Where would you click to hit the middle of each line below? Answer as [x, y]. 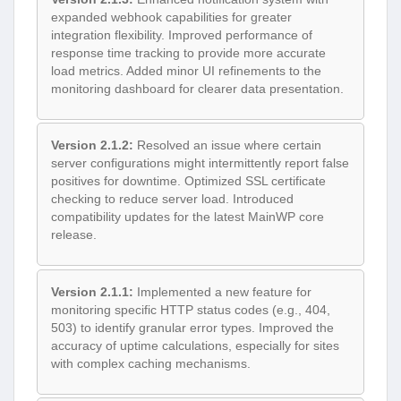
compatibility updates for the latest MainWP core [188, 217]
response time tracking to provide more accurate [188, 52]
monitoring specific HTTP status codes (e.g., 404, [191, 309]
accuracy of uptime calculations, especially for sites [195, 345]
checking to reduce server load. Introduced [172, 199]
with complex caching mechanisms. [151, 363]
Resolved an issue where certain [227, 145]
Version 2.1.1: [92, 291]
